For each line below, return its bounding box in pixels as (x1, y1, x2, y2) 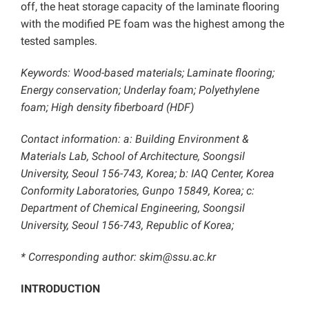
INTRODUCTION (21, 282, 100, 296)
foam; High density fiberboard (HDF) (21, 101, 194, 114)
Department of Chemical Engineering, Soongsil (21, 201, 245, 215)
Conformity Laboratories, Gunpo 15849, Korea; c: (21, 184, 255, 198)
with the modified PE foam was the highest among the (21, 17, 284, 31)
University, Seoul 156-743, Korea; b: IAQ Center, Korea (21, 167, 275, 181)
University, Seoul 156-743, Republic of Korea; (21, 219, 234, 232)
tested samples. (21, 34, 97, 48)
